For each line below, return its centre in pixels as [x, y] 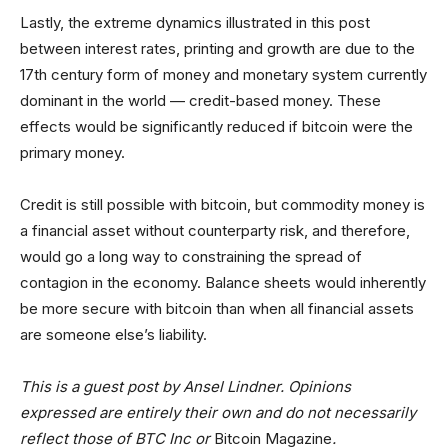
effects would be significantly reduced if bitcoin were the [216, 126]
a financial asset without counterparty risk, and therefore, [215, 230]
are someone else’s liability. [113, 334]
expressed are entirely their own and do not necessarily [218, 412]
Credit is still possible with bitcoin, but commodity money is [222, 204]
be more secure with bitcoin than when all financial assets [217, 308]
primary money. [72, 152]
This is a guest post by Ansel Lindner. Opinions [185, 386]
